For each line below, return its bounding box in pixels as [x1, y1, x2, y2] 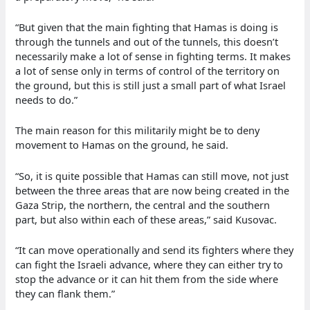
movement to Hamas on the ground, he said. [15, 138, 229, 152]
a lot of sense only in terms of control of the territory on [15, 63, 280, 77]
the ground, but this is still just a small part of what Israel [15, 77, 286, 92]
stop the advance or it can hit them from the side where [15, 271, 279, 286]
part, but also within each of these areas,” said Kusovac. [15, 212, 277, 226]
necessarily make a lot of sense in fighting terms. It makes [15, 48, 291, 63]
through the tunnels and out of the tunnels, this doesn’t [15, 34, 279, 48]
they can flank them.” [15, 286, 116, 300]
